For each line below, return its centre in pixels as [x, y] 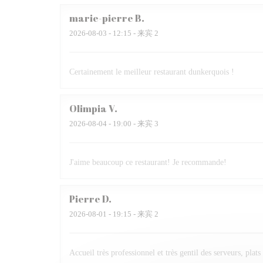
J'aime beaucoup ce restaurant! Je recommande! [148, 162]
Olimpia [88, 109]
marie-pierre [101, 18]
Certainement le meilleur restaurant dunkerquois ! [152, 72]
